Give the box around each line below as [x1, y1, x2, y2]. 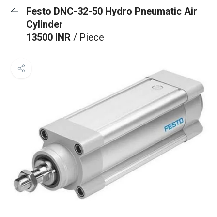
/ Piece [73, 31, 104, 43]
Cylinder [26, 18, 63, 30]
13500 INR [26, 31, 73, 43]
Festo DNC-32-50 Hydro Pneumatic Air [26, 5, 197, 17]
